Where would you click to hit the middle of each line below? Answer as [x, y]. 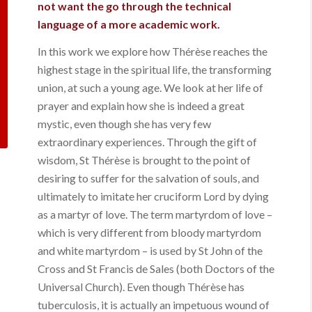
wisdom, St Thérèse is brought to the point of [145, 160]
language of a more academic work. [129, 24]
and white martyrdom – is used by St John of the [150, 251]
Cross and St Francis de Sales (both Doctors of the [156, 269]
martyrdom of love [221, 214]
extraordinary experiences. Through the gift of [148, 142]
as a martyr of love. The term [107, 214]
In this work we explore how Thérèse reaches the [153, 52]
